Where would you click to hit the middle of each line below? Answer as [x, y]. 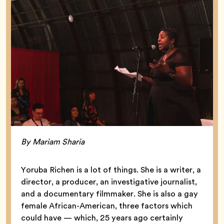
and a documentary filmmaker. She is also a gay [109, 193]
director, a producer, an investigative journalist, [109, 181]
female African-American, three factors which [107, 205]
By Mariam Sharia [53, 141]
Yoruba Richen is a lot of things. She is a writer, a [111, 169]
